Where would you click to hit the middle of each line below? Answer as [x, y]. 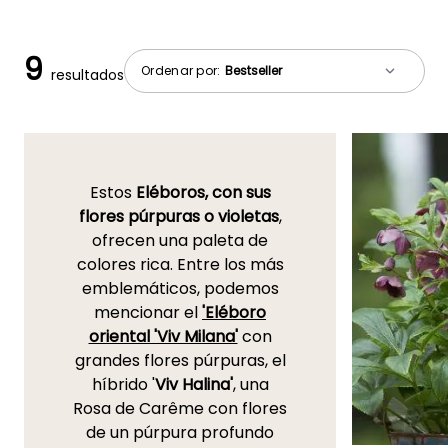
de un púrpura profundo [180, 433]
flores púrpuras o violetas [178, 217]
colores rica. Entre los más [180, 265]
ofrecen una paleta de [180, 241]
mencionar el [148, 313]
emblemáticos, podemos [180, 289]
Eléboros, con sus [203, 193]
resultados [87, 75]
